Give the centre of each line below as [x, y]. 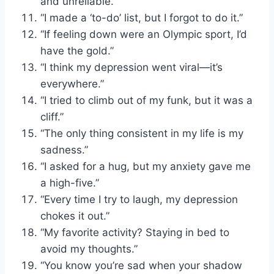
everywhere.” [72, 83]
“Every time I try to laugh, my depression [139, 199]
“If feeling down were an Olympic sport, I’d [144, 34]
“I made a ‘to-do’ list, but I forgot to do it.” [142, 17]
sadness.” [64, 150]
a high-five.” [70, 183]
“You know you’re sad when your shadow [141, 265]
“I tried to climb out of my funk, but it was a [146, 100]
